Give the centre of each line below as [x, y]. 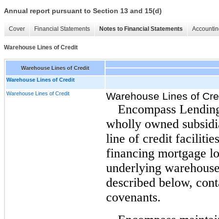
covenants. [133, 197]
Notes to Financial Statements [141, 29]
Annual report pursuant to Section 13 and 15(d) [83, 11]
